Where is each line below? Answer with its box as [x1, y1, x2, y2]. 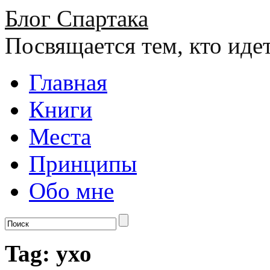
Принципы [29, 151, 137, 177]
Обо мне [29, 178, 114, 204]
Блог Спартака [5, 5, 148, 31]
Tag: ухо [5, 240, 92, 266]
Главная [29, 69, 107, 95]
